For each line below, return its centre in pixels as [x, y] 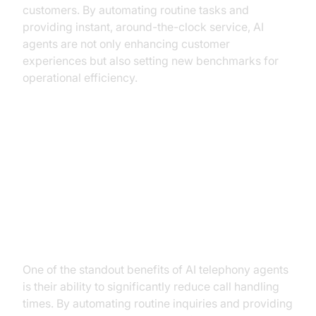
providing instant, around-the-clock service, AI [143, 27]
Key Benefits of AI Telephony [137, 153]
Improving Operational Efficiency [151, 239]
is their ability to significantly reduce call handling [151, 286]
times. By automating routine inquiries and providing [158, 303]
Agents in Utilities [92, 176]
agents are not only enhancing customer [126, 44]
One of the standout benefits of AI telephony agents [156, 269]
